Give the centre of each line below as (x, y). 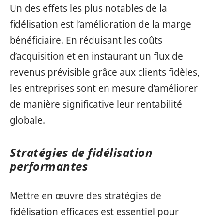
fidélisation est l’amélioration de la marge (101, 24)
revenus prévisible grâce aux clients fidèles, (105, 72)
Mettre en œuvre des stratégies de (85, 195)
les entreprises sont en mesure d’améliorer (104, 88)
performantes (49, 166)
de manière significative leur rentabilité (96, 104)
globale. (27, 120)
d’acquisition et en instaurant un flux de (96, 56)
